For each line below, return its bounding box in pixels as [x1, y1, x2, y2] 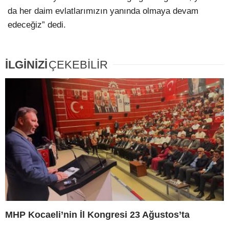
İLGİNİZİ [5, 58, 48, 71]
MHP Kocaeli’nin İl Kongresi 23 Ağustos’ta [5, 210, 190, 220]
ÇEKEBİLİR [49, 58, 108, 71]
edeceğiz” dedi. [8, 20, 66, 30]
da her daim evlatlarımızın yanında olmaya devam [8, 6, 198, 16]
